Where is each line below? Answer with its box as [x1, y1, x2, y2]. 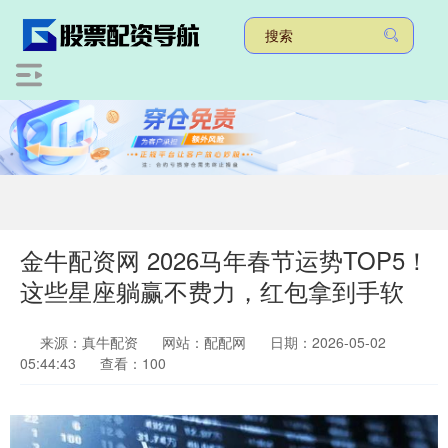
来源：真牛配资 [40, 332, 142, 353]
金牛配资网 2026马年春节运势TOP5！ [20, 243, 429, 278]
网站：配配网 [162, 332, 246, 353]
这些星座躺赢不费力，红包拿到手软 [20, 274, 404, 309]
